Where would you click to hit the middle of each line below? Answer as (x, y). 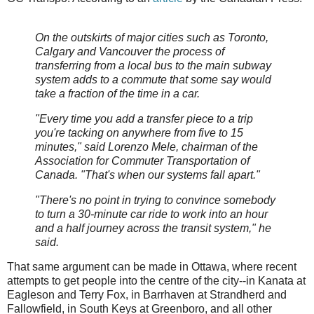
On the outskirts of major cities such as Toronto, (152, 37)
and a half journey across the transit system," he (153, 228)
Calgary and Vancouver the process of (130, 51)
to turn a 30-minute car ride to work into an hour (151, 214)
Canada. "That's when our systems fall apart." (148, 175)
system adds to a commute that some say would (153, 79)
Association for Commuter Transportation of (142, 161)
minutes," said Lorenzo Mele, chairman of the (146, 146)
